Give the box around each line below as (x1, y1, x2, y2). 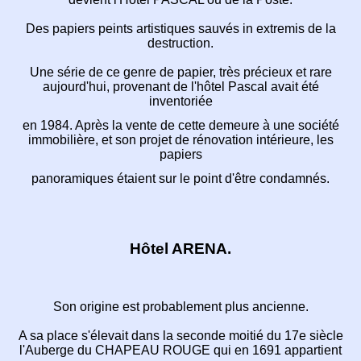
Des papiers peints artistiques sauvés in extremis (25, 21, 308, 35)
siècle (309, 328, 343, 342)
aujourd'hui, (42, 79, 113, 93)
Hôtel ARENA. (130, 240, 231, 258)
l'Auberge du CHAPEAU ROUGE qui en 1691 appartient (19, 342, 342, 357)
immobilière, (27, 132, 102, 147)
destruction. (147, 35, 214, 50)
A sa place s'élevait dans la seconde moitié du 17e (18, 328, 309, 342)
